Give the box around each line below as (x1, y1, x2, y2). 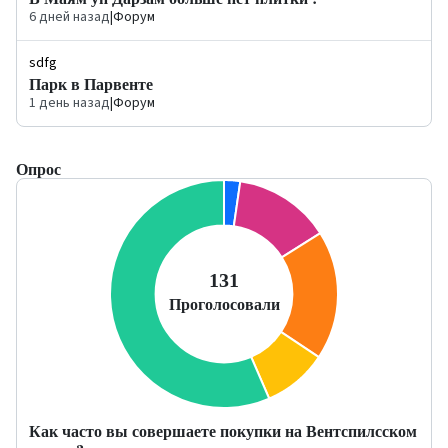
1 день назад (29, 92, 110, 113)
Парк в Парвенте (29, 71, 153, 95)
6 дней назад (29, 6, 110, 27)
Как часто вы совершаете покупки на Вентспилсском (29, 418, 417, 442)
